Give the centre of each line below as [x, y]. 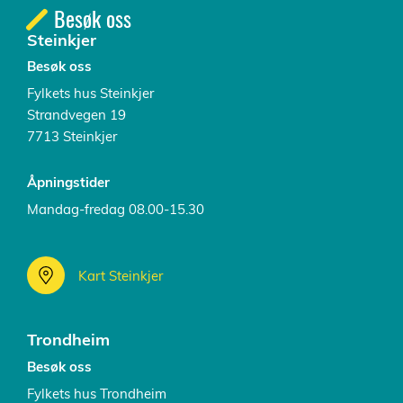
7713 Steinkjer [72, 137]
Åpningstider [68, 183]
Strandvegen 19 [76, 115]
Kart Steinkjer [121, 275]
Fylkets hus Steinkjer [90, 94]
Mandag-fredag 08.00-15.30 [116, 210]
